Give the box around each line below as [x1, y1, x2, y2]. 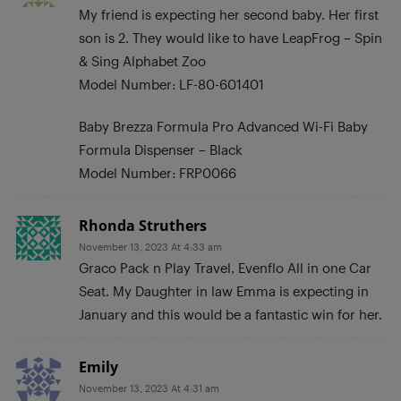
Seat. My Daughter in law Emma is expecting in [79, 282, 369, 299]
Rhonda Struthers [79, 215, 207, 235]
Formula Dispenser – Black [79, 141, 243, 158]
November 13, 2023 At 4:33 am [79, 240, 222, 252]
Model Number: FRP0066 [79, 164, 236, 181]
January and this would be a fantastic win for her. [79, 305, 382, 322]
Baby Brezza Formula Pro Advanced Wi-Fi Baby [79, 117, 368, 134]
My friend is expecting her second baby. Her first [79, 5, 379, 22]
